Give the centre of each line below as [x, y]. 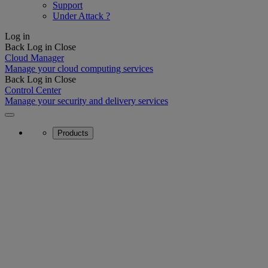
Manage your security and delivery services [86, 101]
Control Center [33, 90]
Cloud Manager [34, 58]
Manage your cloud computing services [79, 68]
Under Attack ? [81, 16]
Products [73, 133]
